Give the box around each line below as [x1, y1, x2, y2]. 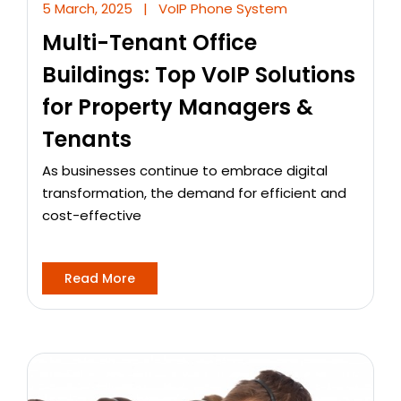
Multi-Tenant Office [42, 28, 257, 58]
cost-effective [42, 206, 141, 226]
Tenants [42, 124, 132, 155]
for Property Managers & [42, 92, 313, 123]
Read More [64, 269, 135, 288]
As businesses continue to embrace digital [42, 161, 328, 181]
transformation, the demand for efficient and [42, 183, 346, 203]
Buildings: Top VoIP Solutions [42, 60, 355, 90]
